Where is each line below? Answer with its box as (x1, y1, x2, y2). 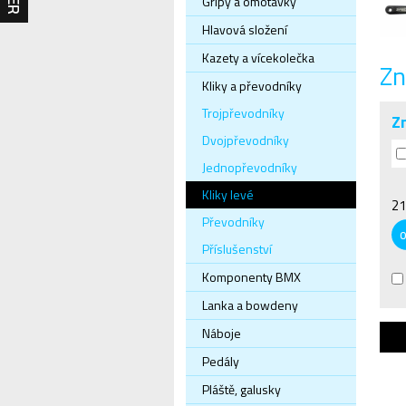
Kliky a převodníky (202, 76, 302, 95)
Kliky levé (202, 185, 254, 204)
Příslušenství (202, 239, 272, 258)
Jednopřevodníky (202, 158, 297, 177)
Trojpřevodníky (202, 103, 285, 122)
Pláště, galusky (202, 380, 281, 399)
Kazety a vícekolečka (202, 48, 314, 67)
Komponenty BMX (202, 267, 301, 286)
